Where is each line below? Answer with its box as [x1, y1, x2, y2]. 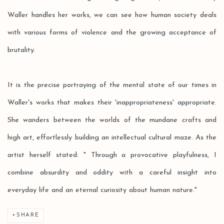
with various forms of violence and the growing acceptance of [7, 29, 216, 36]
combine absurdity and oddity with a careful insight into [7, 169, 216, 176]
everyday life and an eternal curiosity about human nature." [7, 186, 197, 194]
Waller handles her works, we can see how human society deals [7, 11, 216, 19]
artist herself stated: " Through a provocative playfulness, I [7, 151, 216, 159]
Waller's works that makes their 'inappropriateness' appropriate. [7, 99, 216, 106]
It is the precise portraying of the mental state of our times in [7, 81, 216, 89]
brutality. [7, 46, 35, 54]
